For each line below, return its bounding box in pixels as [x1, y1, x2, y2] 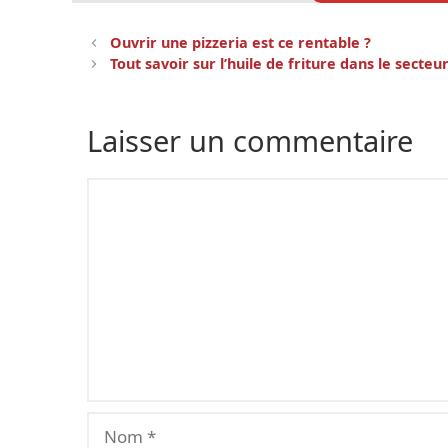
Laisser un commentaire [87, 121, 413, 161]
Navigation [86, 32, 160, 52]
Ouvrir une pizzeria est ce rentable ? [110, 33, 372, 53]
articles [86, 74, 135, 94]
